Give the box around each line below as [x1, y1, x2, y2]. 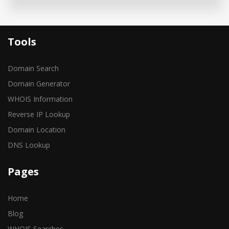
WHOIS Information [8, 94, 73, 104]
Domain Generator [8, 79, 70, 88]
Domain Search [8, 63, 59, 73]
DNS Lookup [8, 140, 50, 150]
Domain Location [8, 125, 65, 134]
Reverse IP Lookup [8, 109, 70, 119]
